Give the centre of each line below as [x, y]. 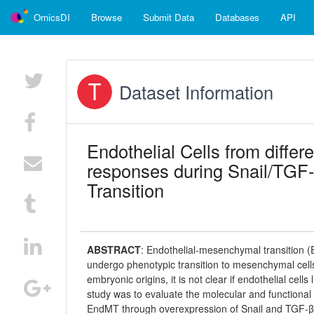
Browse [107, 17]
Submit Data [169, 17]
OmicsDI [52, 17]
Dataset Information [197, 92]
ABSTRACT [114, 250]
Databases [237, 17]
